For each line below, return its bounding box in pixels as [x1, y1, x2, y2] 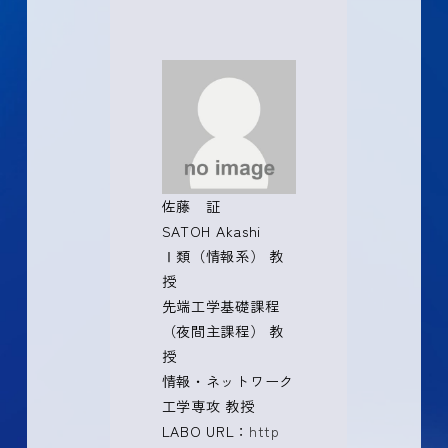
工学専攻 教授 [161, 396, 255, 417]
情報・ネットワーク [161, 371, 294, 392]
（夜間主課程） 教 [161, 321, 284, 342]
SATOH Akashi [161, 221, 262, 242]
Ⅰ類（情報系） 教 [161, 246, 284, 267]
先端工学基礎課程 [161, 296, 280, 317]
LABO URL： [161, 421, 249, 442]
